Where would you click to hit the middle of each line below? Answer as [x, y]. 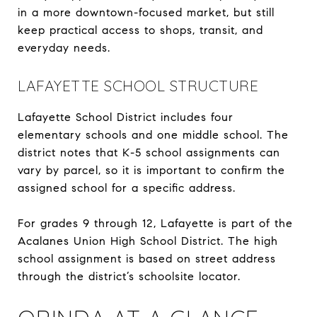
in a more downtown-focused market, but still [146, 12]
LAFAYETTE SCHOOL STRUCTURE [138, 85]
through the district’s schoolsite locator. [129, 276]
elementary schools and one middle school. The [153, 134]
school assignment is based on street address [147, 258]
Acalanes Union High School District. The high [148, 241]
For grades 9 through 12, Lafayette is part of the [155, 223]
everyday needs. [64, 47]
